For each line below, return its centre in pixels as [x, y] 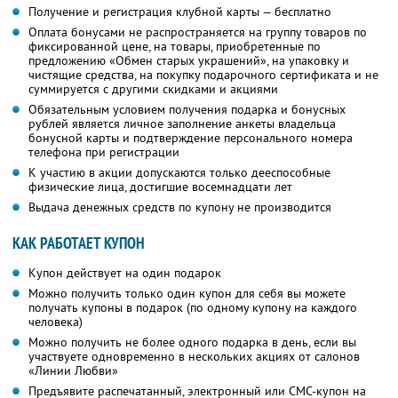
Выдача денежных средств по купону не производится [180, 207]
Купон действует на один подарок [125, 273]
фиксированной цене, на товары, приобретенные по [175, 47]
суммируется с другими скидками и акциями [153, 89]
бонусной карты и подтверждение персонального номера [191, 138]
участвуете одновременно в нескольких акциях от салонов [194, 357]
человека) [56, 322]
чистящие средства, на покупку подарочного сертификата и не [203, 75]
